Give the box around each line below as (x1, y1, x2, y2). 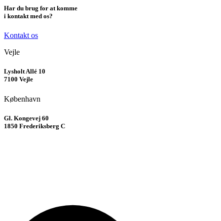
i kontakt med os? (4, 12, 53, 20)
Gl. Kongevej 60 (4, 114, 49, 122)
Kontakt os (4, 31, 38, 40)
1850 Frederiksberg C (4, 122, 65, 130)
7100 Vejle (4, 75, 33, 83)
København (4, 94, 40, 103)
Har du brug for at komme (4, 4, 77, 12)
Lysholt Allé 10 (4, 68, 45, 75)
